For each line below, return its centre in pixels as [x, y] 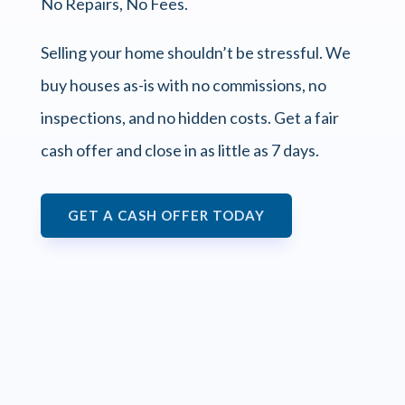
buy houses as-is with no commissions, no [183, 85]
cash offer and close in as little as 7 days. [179, 151]
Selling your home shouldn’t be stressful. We [195, 53]
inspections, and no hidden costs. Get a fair [189, 118]
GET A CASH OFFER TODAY [166, 216]
